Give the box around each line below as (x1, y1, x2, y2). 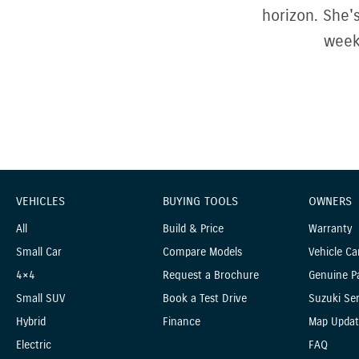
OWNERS (309, 193, 353, 208)
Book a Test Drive (162, 291, 247, 305)
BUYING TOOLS (162, 193, 238, 208)
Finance (162, 314, 200, 329)
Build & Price (162, 221, 224, 236)
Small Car (16, 244, 62, 259)
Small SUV (16, 291, 65, 305)
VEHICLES (16, 193, 65, 208)
